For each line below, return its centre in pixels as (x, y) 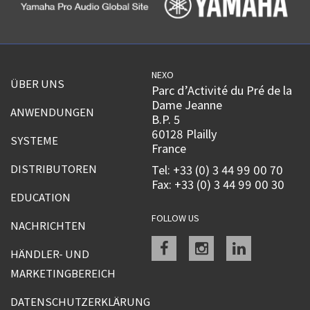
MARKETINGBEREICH (63, 274)
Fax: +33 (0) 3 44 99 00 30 (218, 185)
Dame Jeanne (187, 105)
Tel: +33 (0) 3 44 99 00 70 (218, 170)
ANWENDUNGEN (52, 112)
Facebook (199, 243)
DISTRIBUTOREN (54, 169)
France (169, 149)
